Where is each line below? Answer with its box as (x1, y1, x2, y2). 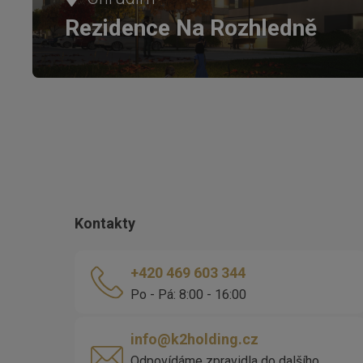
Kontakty (75, 214, 135, 232)
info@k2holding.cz (130, 330, 258, 348)
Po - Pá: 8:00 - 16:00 (130, 286, 246, 302)
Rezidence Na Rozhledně (65, 14, 317, 41)
